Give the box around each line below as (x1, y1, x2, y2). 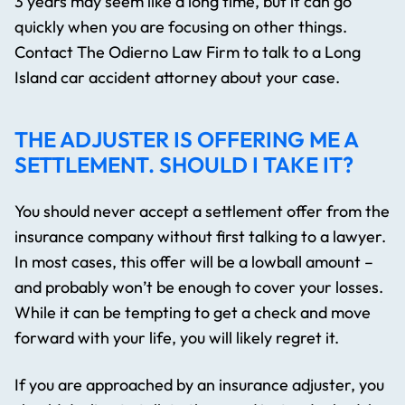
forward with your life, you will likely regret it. (14, 327, 339, 349)
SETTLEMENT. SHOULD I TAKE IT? (14, 151, 353, 179)
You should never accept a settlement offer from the (14, 201, 390, 222)
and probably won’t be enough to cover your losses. (14, 277, 383, 298)
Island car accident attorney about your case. (14, 67, 340, 89)
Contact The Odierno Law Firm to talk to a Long (14, 42, 361, 63)
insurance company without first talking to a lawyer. (14, 226, 386, 248)
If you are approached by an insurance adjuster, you (14, 374, 384, 396)
